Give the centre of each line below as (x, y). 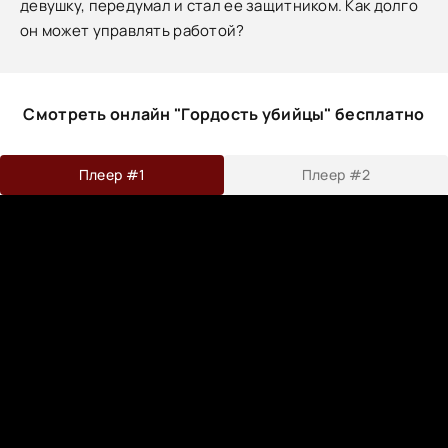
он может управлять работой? (132, 30)
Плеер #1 (112, 174)
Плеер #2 (336, 174)
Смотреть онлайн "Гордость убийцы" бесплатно (224, 114)
